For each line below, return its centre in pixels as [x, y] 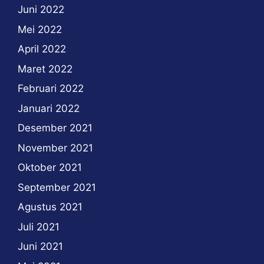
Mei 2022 [40, 29]
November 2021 [55, 148]
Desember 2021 [55, 128]
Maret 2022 [45, 69]
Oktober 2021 [50, 168]
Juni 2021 [40, 247]
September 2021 [57, 187]
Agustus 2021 [50, 207]
